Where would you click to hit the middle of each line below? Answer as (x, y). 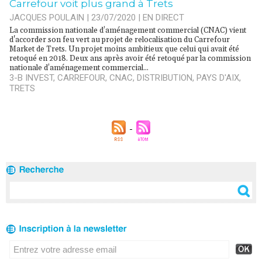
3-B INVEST (31, 78)
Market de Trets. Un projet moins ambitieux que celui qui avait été (124, 49)
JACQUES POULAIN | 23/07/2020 (73, 18)
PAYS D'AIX (218, 78)
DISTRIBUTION (165, 78)
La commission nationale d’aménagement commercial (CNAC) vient (128, 30)
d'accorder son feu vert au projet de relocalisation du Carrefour (120, 40)
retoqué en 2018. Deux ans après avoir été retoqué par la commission (130, 58)
